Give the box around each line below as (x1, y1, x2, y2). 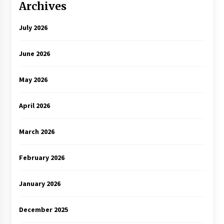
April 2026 (18, 100, 50, 110)
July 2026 (18, 22, 47, 32)
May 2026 (18, 74, 47, 84)
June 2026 (18, 48, 50, 58)
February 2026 (18, 152, 64, 162)
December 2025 (18, 204, 68, 214)
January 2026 (18, 178, 60, 188)
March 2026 (18, 126, 54, 136)
